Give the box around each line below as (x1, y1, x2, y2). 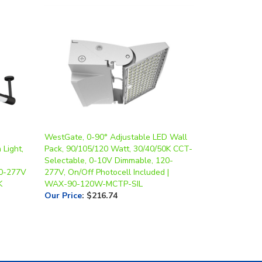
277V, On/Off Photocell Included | (44, 147, 169, 158)
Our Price (44, 170, 82, 181)
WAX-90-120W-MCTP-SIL (44, 158, 143, 170)
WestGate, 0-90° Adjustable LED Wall (44, 112, 187, 123)
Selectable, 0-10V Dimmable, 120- (44, 135, 173, 146)
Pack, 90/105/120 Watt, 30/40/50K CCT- (44, 123, 192, 135)
